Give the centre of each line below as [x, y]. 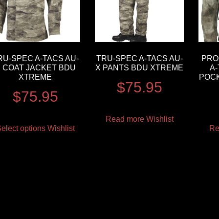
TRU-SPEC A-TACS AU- [139, 58]
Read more [125, 119]
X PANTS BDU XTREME [140, 67]
